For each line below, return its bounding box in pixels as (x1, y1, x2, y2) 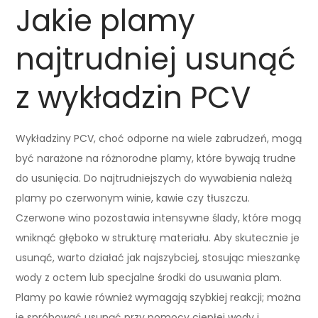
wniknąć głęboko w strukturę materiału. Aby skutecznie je (16, 230, 300, 245)
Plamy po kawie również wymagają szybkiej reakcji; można (16, 290, 302, 305)
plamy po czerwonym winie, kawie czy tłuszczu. (16, 190, 251, 205)
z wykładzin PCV (16, 76, 251, 119)
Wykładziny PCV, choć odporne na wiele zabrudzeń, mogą (16, 131, 302, 146)
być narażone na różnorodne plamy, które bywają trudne (16, 150, 297, 165)
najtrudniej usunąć (16, 38, 297, 80)
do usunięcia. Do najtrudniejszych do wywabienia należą (16, 170, 292, 185)
